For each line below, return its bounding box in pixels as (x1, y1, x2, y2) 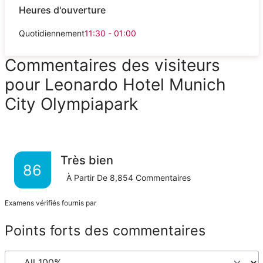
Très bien (60, 153, 113, 167)
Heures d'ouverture (18, 4, 106, 16)
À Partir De (66, 172, 110, 183)
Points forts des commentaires (4, 221, 205, 239)
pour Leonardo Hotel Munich (4, 74, 226, 95)
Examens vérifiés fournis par (4, 198, 98, 207)
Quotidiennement (18, 28, 85, 38)
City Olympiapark (4, 93, 138, 114)
